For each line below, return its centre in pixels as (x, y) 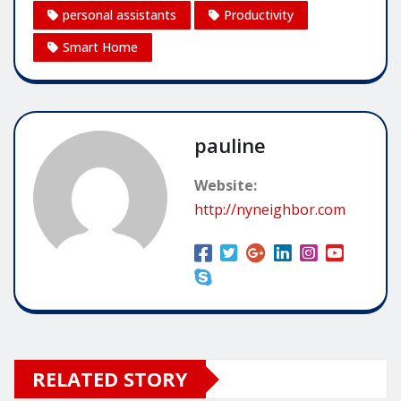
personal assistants (119, 15)
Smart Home (100, 47)
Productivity (259, 15)
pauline (230, 145)
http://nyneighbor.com (270, 210)
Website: (226, 186)
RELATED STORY (110, 379)
